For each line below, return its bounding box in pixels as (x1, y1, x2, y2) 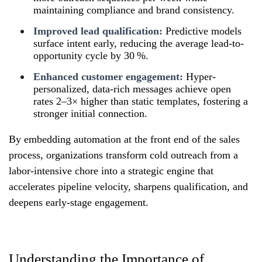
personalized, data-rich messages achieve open (33, 82, 231, 95)
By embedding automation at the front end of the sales (9, 133, 240, 145)
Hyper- (183, 70, 216, 82)
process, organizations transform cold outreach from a (9, 149, 238, 161)
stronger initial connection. (33, 107, 147, 119)
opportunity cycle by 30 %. (33, 49, 149, 61)
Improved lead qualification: (33, 25, 163, 37)
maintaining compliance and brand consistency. (33, 4, 235, 16)
